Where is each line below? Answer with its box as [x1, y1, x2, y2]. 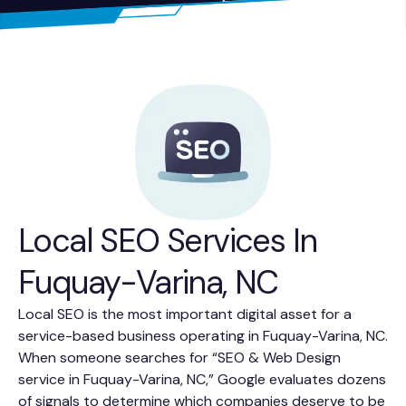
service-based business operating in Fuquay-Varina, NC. [18, 326, 388, 346]
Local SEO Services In [18, 219, 317, 263]
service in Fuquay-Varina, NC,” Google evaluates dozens [18, 370, 386, 390]
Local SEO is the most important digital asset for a [18, 304, 352, 324]
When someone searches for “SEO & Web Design [18, 348, 341, 368]
